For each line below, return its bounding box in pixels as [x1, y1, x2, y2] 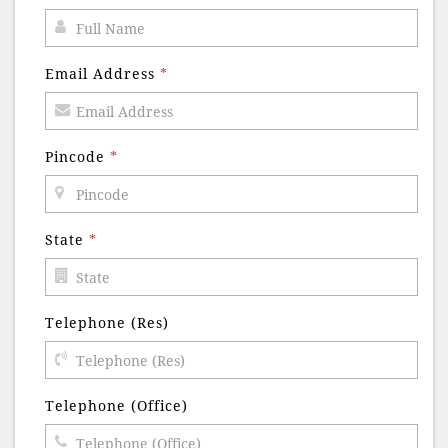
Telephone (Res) [45, 315, 169, 332]
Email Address [45, 66, 160, 83]
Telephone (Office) [45, 398, 188, 415]
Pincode [45, 149, 110, 166]
